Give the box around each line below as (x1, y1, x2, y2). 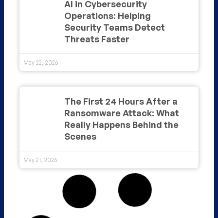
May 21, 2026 (23, 156, 57, 163)
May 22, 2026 (23, 58, 58, 66)
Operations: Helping (64, 10, 151, 21)
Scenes (64, 130, 96, 142)
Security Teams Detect (64, 21, 165, 33)
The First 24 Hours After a (64, 95, 178, 107)
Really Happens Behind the (64, 119, 179, 130)
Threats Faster (64, 33, 129, 44)
